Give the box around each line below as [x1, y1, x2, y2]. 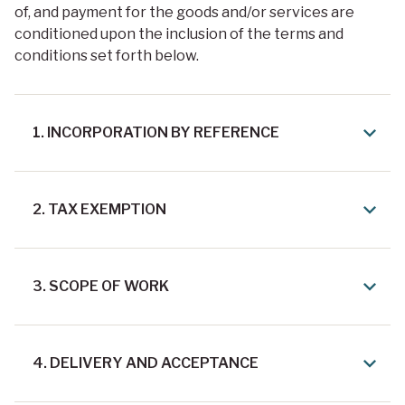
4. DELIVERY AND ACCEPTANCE [33, 354, 259, 372]
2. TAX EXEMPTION [33, 201, 166, 219]
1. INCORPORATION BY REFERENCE [33, 124, 279, 142]
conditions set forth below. [14, 47, 199, 65]
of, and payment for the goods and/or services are [14, 4, 354, 22]
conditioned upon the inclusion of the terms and [14, 25, 344, 43]
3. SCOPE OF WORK [33, 278, 169, 296]
